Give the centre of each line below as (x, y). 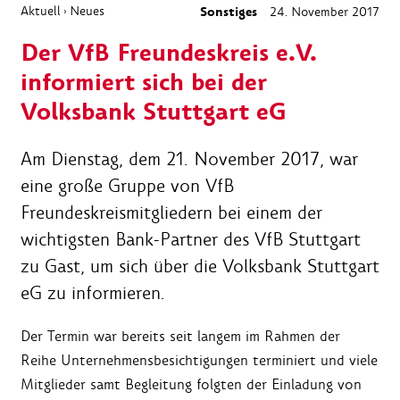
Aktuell (41, 11)
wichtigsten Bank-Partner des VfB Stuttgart (191, 240)
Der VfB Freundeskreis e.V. (169, 54)
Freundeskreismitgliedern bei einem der (171, 213)
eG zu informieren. (93, 293)
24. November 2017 (323, 12)
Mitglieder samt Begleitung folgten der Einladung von (191, 385)
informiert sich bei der (144, 83)
